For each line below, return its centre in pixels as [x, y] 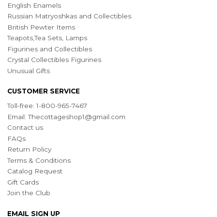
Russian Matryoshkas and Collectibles [69, 16]
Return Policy [29, 149]
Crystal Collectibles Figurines [54, 60]
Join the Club [29, 193]
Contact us [25, 128]
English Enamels [34, 5]
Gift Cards [23, 182]
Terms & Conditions [39, 160]
